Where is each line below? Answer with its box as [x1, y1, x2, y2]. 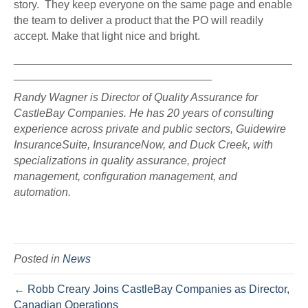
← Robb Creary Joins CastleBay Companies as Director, [14, 283, 289, 296]
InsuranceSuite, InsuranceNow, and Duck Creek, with [14, 139, 273, 151]
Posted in [14, 253, 63, 265]
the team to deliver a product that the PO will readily [14, 14, 263, 27]
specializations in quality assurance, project [14, 155, 225, 167]
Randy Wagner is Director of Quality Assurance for [14, 91, 258, 104]
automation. [14, 186, 71, 199]
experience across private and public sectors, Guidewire [14, 123, 286, 135]
